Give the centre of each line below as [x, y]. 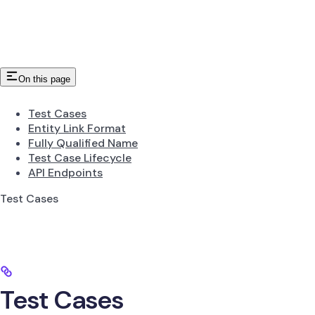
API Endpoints [65, 172]
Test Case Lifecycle [80, 157]
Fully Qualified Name [83, 143]
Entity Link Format [77, 128]
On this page [44, 79]
